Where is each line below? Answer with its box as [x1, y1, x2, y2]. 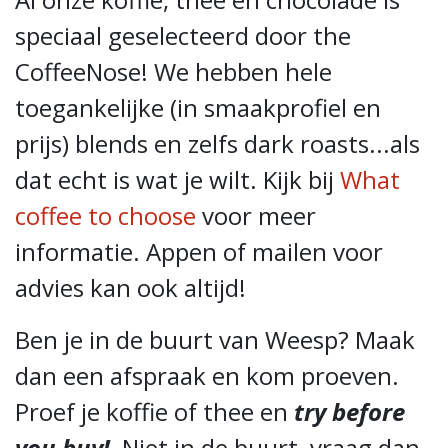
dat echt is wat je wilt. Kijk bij [15, 163, 340, 196]
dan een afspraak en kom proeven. [15, 359, 399, 392]
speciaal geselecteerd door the [15, 19, 351, 52]
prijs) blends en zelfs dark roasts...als [15, 127, 420, 160]
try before [294, 395, 405, 428]
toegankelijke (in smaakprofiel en [15, 91, 381, 124]
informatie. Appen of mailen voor [15, 235, 383, 268]
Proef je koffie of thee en [15, 395, 294, 428]
